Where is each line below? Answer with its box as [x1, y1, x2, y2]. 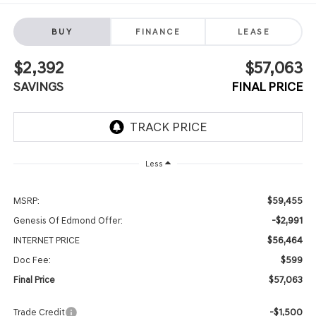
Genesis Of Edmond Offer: [13, 214, 123, 226]
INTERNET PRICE [13, 234, 80, 245]
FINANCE [135, 26, 181, 37]
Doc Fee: [13, 254, 51, 265]
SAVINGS [13, 78, 63, 95]
